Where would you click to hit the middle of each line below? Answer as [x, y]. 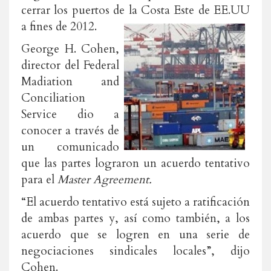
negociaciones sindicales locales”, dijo [135, 251]
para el [39, 180]
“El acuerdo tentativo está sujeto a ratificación [135, 202]
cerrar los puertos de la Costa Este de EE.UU [135, 10]
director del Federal [70, 65]
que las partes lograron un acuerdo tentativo [135, 163]
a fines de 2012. [60, 27]
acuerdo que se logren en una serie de [135, 235]
